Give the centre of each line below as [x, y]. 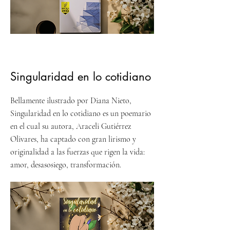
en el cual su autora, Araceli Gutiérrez [71, 127]
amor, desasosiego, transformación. [66, 165]
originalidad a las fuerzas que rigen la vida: [78, 152]
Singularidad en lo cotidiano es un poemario [81, 114]
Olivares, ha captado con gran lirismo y [73, 139]
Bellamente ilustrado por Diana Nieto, [71, 101]
